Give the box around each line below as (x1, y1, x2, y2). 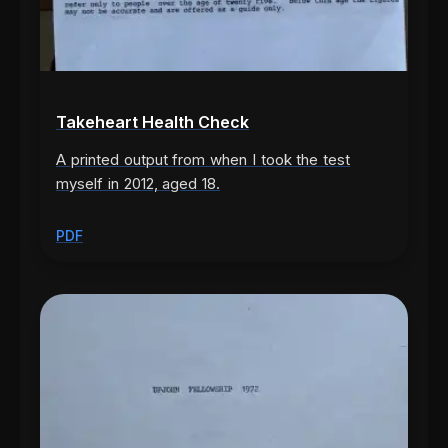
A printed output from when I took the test (56, 150, 350, 170)
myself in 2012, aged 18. (56, 174, 220, 194)
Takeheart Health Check (56, 112, 249, 133)
